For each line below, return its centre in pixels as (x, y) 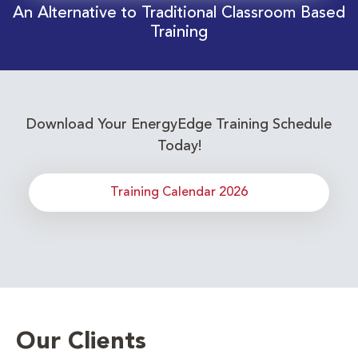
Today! (179, 146)
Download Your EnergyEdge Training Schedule (179, 125)
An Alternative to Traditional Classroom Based (179, 14)
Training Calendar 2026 (179, 193)
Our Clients (81, 342)
